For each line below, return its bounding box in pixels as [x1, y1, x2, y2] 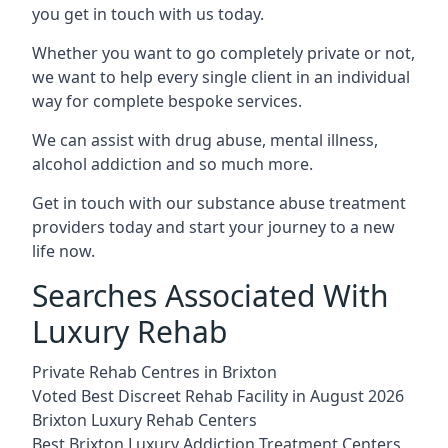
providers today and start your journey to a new [32, 215, 395, 238]
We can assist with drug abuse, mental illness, [32, 128, 378, 151]
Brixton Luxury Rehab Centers [32, 408, 257, 431]
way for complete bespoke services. [32, 89, 302, 112]
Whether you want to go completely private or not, [32, 41, 415, 64]
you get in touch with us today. [32, 2, 264, 25]
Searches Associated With [32, 274, 389, 316]
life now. [32, 239, 95, 262]
